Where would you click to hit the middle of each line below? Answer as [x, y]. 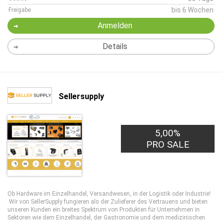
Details [115, 46]
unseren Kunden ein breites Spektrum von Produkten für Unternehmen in [104, 210]
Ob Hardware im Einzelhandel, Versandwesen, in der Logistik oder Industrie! [109, 194]
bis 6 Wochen [193, 10]
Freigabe [20, 10]
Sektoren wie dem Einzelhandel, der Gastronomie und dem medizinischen [106, 218]
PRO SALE [168, 144]
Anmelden [115, 26]
